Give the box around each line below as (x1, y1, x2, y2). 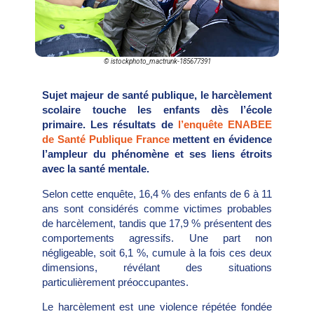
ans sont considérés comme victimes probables (42, 202, 272, 214)
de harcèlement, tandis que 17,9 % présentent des (42, 217, 272, 229)
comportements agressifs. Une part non (42, 231, 272, 244)
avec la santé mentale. (42, 163, 149, 175)
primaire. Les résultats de (42, 118, 178, 131)
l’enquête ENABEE (177, 118, 273, 131)
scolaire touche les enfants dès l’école (42, 104, 272, 116)
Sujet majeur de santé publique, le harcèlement (42, 89, 272, 102)
